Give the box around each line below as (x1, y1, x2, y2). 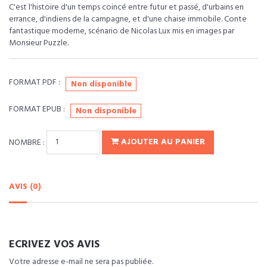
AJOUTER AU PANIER (119, 135, 205, 150)
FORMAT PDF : (9, 75, 60, 89)
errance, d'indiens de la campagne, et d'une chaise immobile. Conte (9, 12, 247, 26)
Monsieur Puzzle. (9, 36, 69, 50)
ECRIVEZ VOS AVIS (9, 236, 100, 254)
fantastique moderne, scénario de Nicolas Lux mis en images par (9, 24, 234, 38)
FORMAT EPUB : (9, 102, 65, 116)
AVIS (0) (9, 180, 41, 194)
